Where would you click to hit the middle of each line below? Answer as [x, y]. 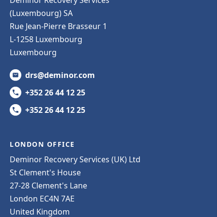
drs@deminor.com [60, 75]
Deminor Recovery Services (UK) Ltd [75, 159]
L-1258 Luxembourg [46, 39]
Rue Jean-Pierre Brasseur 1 [58, 26]
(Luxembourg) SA [41, 13]
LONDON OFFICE [42, 144]
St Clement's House [45, 172]
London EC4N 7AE [42, 198]
